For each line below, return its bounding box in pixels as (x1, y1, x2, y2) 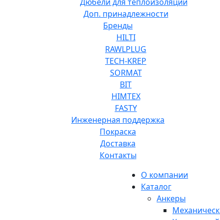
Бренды (103, 20, 133, 31)
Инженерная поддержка (71, 114, 165, 125)
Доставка (100, 137, 136, 149)
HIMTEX (111, 90, 140, 102)
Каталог (141, 181, 171, 192)
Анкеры (157, 192, 186, 204)
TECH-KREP (105, 55, 146, 66)
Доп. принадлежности (83, 8, 168, 19)
